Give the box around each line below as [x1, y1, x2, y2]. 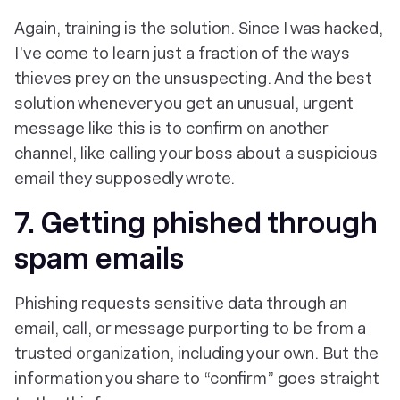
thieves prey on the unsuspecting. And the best [14, 69, 372, 87]
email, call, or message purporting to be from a [14, 319, 366, 337]
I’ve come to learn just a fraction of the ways [14, 44, 350, 62]
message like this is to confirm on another [14, 119, 328, 137]
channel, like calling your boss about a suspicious [14, 144, 378, 162]
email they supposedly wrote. [14, 169, 235, 187]
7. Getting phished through [14, 206, 378, 240]
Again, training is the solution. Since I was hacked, [14, 19, 383, 37]
